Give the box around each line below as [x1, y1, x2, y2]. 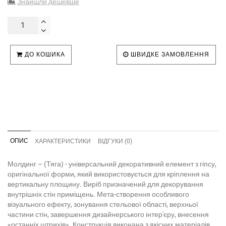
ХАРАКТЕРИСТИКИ [35, 137, 91, 145]
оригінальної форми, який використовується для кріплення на [8, 169, 209, 178]
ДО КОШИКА [23, 50, 65, 58]
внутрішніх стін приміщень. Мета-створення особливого [8, 190, 189, 198]
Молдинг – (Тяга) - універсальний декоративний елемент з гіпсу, [8, 159, 216, 168]
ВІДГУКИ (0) [98, 137, 132, 145]
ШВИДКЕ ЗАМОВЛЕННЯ [129, 50, 209, 58]
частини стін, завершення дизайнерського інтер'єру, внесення [8, 210, 209, 218]
